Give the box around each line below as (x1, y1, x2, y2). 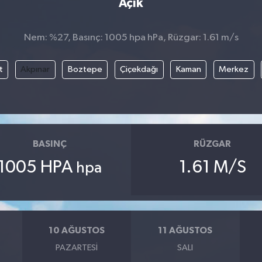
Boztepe (67, 64, 102, 74)
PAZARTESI (56, 243, 98, 252)
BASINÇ (32, 139, 67, 149)
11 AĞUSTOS (158, 226, 213, 235)
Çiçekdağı (120, 64, 158, 74)
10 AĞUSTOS (49, 226, 105, 235)
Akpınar (20, 64, 50, 74)
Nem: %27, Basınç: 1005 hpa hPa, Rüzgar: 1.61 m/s (23, 33, 239, 43)
